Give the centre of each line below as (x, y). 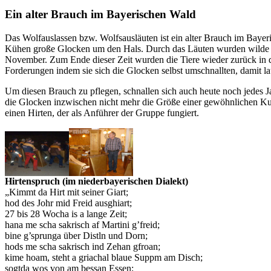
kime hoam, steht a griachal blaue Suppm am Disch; (104, 258)
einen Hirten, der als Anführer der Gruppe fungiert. (102, 113)
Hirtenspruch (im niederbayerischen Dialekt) (96, 181)
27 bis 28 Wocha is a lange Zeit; (66, 214)
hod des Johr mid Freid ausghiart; (68, 203)
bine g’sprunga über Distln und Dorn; (76, 236)
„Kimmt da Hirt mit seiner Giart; (67, 192)
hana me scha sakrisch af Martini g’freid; (82, 225)
